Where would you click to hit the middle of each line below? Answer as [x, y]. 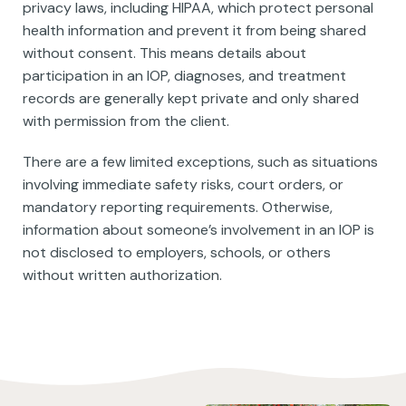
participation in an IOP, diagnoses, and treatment [184, 76]
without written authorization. [122, 275]
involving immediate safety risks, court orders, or [183, 184]
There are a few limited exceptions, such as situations [200, 162]
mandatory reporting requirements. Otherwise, [178, 207]
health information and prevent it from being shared [194, 30]
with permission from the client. [126, 121]
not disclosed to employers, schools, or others [177, 252]
